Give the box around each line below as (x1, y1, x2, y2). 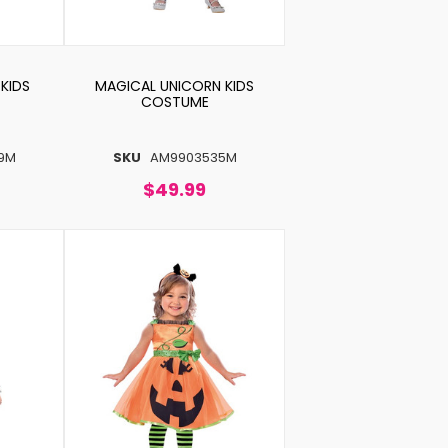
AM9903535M (149, 147, 237, 167)
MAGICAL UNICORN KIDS (95, 75, 255, 96)
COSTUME (140, 91, 209, 112)
